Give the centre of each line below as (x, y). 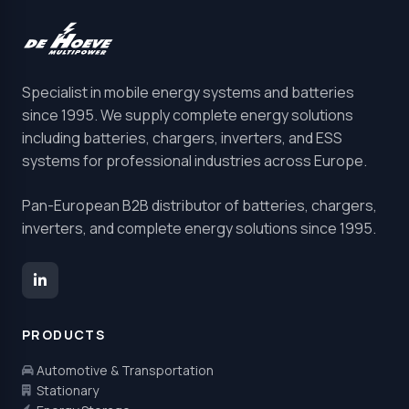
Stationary (68, 390)
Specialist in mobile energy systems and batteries (188, 92)
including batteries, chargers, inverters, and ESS (182, 137)
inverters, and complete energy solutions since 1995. (199, 228)
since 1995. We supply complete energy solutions (188, 115)
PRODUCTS (64, 334)
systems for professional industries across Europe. (194, 160)
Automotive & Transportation (125, 370)
